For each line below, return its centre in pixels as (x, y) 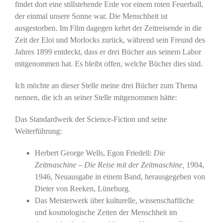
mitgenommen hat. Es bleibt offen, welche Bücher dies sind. (109, 63)
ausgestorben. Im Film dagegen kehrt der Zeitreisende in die (108, 28)
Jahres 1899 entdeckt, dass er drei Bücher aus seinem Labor (108, 52)
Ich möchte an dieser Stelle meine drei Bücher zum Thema (106, 85)
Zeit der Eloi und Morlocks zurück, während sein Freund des (110, 40)
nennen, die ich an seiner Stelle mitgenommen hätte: (96, 97)
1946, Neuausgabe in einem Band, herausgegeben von (120, 176)
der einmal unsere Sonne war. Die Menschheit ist (91, 16)
